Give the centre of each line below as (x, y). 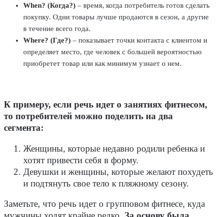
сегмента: (24, 128)
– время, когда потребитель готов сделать (143, 6)
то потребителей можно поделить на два (88, 116)
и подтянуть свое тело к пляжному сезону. (106, 183)
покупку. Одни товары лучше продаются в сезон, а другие (116, 17)
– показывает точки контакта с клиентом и (139, 40)
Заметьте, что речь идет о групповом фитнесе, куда (104, 204)
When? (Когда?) (49, 6)
